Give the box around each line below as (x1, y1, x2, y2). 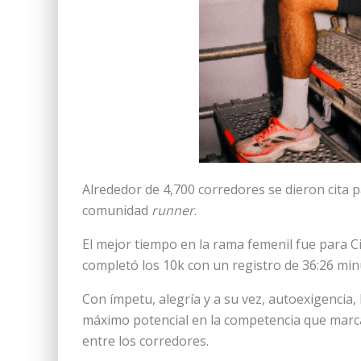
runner (151, 201, 194, 219)
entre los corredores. (82, 332, 209, 350)
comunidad (82, 201, 151, 219)
